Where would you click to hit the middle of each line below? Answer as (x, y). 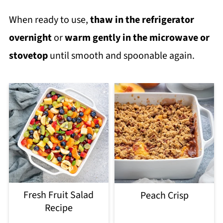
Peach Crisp (164, 195)
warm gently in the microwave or (137, 38)
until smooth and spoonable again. (121, 56)
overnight (30, 38)
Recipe (58, 208)
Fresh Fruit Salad (59, 195)
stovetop (28, 56)
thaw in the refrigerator (142, 20)
